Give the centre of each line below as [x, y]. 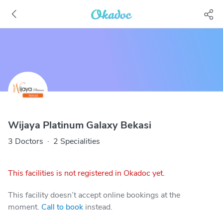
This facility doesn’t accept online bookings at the [94, 195]
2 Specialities [77, 141]
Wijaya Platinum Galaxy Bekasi [80, 125]
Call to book [62, 207]
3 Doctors [26, 141]
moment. [24, 207]
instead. [99, 207]
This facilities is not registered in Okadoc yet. [86, 173]
